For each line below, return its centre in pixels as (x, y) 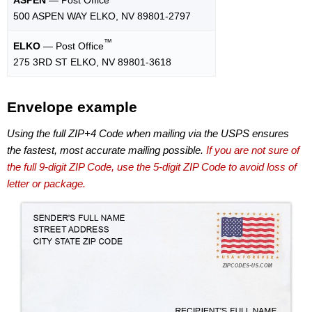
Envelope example (72, 107)
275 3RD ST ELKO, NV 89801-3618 (92, 62)
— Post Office (72, 46)
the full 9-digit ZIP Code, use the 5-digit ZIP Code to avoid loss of (152, 166)
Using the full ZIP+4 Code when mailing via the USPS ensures (148, 133)
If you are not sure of (253, 150)
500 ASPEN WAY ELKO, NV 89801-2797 (102, 16)
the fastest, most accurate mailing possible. (107, 150)
